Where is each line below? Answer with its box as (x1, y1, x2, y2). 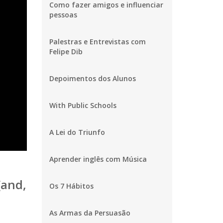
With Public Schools (49, 101, 116, 110)
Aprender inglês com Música (49, 154, 147, 164)
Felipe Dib (49, 47, 83, 56)
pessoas (49, 10, 77, 19)
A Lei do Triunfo (49, 127, 105, 137)
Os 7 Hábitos (49, 181, 94, 191)
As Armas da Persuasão (49, 208, 130, 218)
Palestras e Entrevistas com (49, 37, 146, 46)
